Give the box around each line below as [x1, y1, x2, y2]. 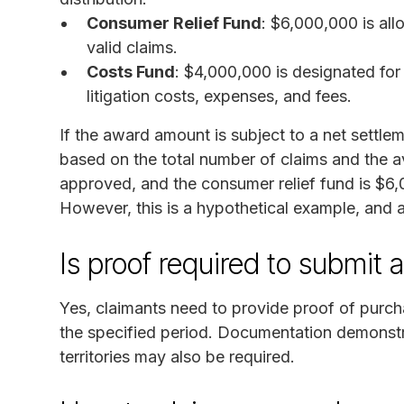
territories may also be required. [60, 346, 295, 366]
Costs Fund [87, 61, 175, 81]
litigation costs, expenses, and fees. [87, 86, 352, 106]
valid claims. [87, 37, 178, 57]
